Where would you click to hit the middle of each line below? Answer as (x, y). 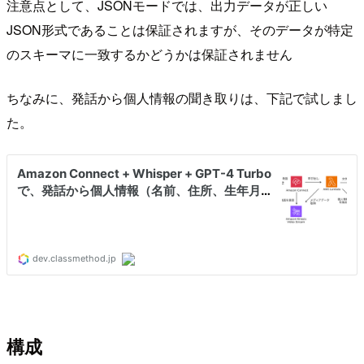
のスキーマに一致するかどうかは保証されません (149, 54)
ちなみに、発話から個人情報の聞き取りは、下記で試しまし (182, 97)
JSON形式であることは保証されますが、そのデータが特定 (180, 29)
